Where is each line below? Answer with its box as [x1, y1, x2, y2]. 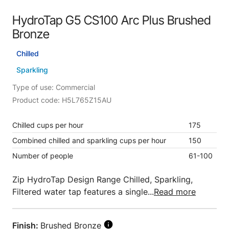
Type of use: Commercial [12, 83, 95, 91]
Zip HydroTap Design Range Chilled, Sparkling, [12, 174, 193, 185]
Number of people [12, 151, 73, 160]
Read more [154, 187, 196, 197]
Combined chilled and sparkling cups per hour [12, 136, 166, 145]
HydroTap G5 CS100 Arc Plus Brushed [12, 13, 211, 28]
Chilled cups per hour [12, 121, 83, 129]
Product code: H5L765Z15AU [12, 96, 111, 104]
